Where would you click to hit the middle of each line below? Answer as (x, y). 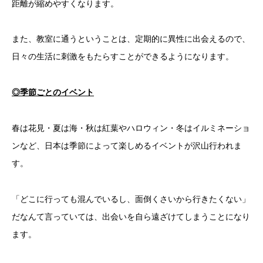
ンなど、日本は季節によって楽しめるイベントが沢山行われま (127, 146)
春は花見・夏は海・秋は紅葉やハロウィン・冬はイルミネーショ (131, 128)
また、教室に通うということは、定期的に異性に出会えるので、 (131, 39)
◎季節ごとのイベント (53, 92)
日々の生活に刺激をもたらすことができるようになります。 (123, 57)
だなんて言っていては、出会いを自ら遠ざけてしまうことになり (131, 216)
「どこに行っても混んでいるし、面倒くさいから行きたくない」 (131, 199)
